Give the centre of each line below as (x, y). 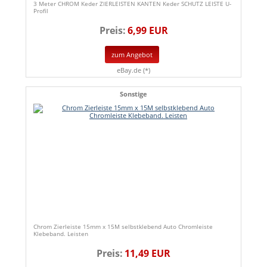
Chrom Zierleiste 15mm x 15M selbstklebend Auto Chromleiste (123, 226)
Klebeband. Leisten (61, 233)
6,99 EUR (148, 31)
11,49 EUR (148, 253)
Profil (41, 11)
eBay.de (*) (133, 70)
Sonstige (133, 94)
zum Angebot (132, 55)
